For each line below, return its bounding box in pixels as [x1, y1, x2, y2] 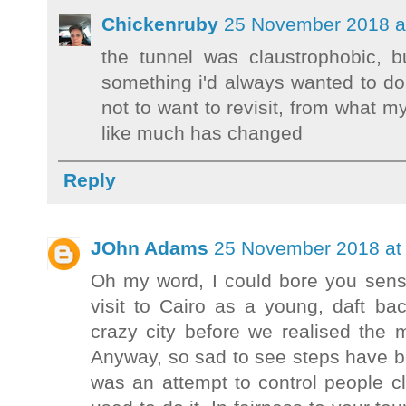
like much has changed [101, 121, 303, 143]
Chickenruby [101, 13, 218, 34]
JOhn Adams [91, 237, 208, 258]
